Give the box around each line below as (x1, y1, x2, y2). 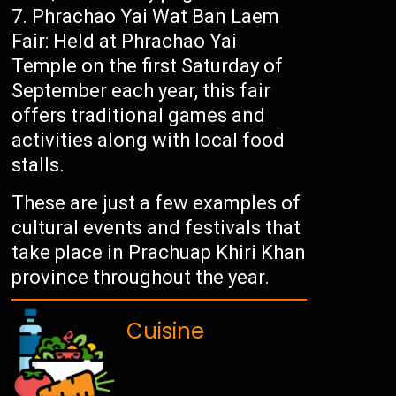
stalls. (11, 154, 65, 177)
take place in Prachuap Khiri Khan (11, 241, 307, 264)
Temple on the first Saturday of (11, 55, 284, 78)
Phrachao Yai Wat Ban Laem (32, 5, 280, 28)
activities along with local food (11, 129, 286, 152)
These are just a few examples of (11, 192, 301, 215)
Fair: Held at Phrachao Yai (11, 30, 238, 53)
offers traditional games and (11, 104, 266, 127)
